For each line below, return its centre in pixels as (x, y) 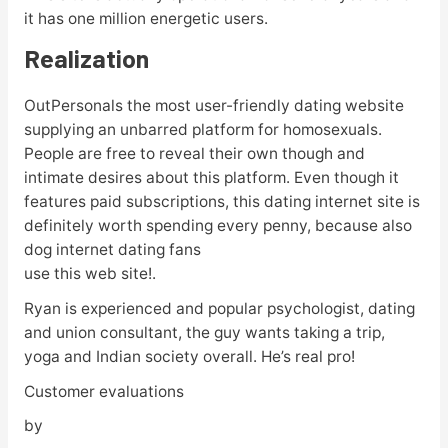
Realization (86, 57)
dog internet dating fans (112, 249)
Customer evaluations (103, 391)
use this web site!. (89, 273)
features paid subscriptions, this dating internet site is (221, 201)
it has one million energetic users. (145, 19)
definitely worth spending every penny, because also (217, 225)
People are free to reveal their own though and (194, 153)
